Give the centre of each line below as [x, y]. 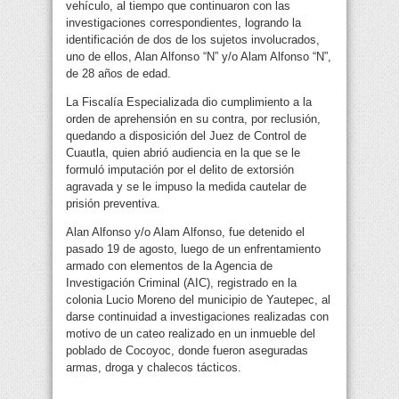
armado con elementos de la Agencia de [169, 265]
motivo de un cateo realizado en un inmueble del [191, 333]
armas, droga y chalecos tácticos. [154, 367]
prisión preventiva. [113, 203]
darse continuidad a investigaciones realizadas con [197, 316]
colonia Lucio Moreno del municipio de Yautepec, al [198, 299]
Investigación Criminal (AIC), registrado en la [181, 282]
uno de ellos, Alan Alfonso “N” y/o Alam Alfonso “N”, [199, 56]
